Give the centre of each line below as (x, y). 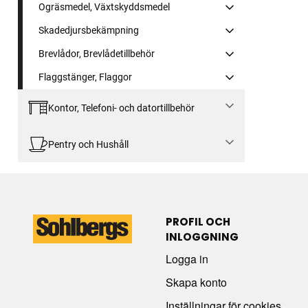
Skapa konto (196, 282)
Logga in (187, 258)
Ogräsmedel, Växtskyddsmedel (104, 7)
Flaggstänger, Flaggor (85, 77)
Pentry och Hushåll (88, 144)
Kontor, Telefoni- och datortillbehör (121, 108)
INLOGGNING (202, 236)
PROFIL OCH (198, 221)
